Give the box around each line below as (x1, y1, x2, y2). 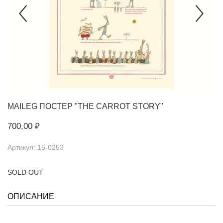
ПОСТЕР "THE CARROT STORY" (37, 102, 163, 111)
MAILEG (7, 102, 37, 111)
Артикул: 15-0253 (7, 143, 64, 152)
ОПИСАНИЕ (7, 192, 54, 201)
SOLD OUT (7, 168, 43, 177)
